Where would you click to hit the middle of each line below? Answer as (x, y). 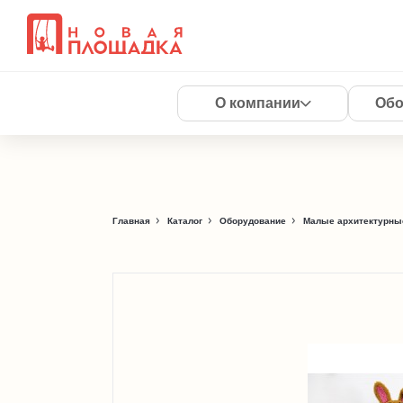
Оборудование (253, 221)
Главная (131, 221)
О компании (257, 103)
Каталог (185, 221)
